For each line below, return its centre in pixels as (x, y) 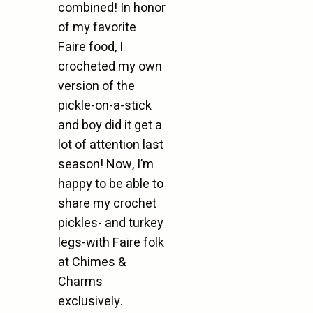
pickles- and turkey (111, 223)
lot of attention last (111, 145)
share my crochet (108, 203)
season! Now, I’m (106, 164)
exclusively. (91, 301)
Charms (81, 282)
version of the (97, 86)
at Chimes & (92, 262)
